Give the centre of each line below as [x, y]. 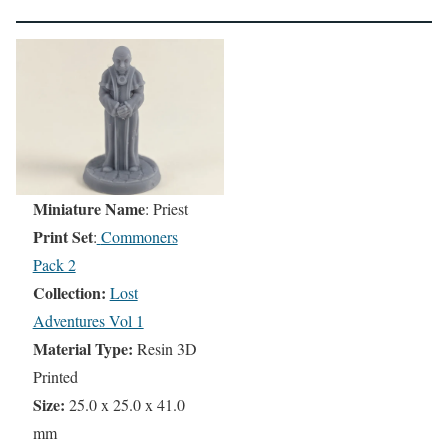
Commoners [139, 236]
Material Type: [84, 348]
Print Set [62, 236]
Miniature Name [88, 208]
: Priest [166, 208]
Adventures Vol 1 [88, 320]
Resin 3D [166, 348]
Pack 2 [54, 264]
